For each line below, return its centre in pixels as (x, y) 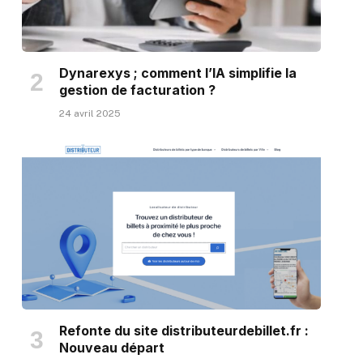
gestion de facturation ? (137, 90)
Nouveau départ (111, 348)
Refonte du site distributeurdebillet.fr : (184, 331)
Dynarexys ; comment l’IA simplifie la (177, 73)
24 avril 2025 (90, 113)
